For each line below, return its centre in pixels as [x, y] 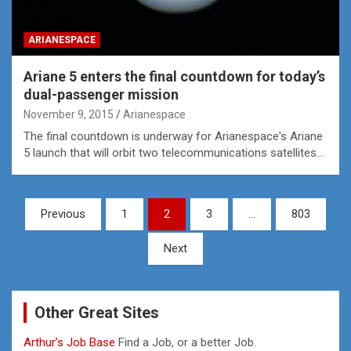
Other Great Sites [97, 312]
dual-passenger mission [101, 94]
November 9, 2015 [69, 114]
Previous [63, 213]
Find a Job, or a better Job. [187, 342]
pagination [58, 234]
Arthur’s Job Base [71, 342]
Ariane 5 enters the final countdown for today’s [174, 76]
